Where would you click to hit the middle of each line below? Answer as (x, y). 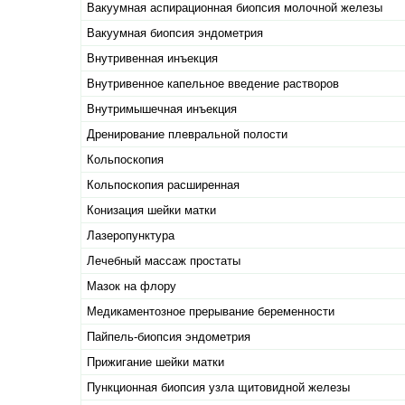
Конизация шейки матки (151, 211)
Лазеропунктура (131, 236)
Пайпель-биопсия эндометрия (169, 337)
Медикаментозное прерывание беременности (211, 312)
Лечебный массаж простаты (164, 261)
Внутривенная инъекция (152, 59)
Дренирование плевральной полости (187, 135)
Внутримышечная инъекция (162, 109)
